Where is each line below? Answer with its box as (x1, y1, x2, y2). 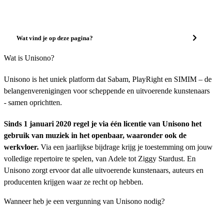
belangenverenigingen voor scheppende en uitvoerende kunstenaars (4, 87, 210, 95)
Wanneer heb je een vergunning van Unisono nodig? (4, 197, 165, 205)
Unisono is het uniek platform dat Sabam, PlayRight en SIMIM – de (4, 75, 212, 83)
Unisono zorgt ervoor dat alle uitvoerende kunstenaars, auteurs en (4, 166, 203, 174)
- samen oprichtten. (4, 98, 62, 107)
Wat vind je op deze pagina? (16, 34, 93, 42)
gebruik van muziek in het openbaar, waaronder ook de (4, 131, 186, 139)
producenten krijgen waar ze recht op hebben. (4, 178, 143, 186)
